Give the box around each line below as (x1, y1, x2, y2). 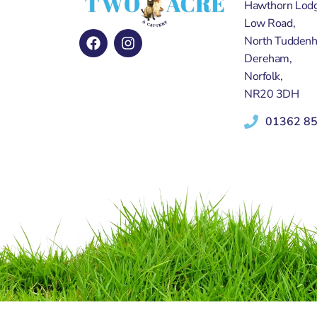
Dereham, (244, 50, 292, 67)
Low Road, (244, 15, 296, 31)
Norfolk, (244, 68, 283, 84)
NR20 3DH (244, 86, 299, 102)
